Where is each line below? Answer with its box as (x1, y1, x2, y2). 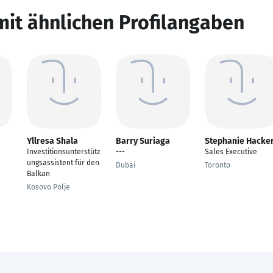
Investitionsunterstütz (27, 147, 100, 156)
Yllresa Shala (27, 136, 78, 146)
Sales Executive (205, 147, 257, 156)
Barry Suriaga (116, 136, 170, 146)
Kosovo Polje (27, 183, 70, 191)
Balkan (27, 169, 50, 178)
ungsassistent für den (27, 158, 99, 167)
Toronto (205, 161, 230, 169)
